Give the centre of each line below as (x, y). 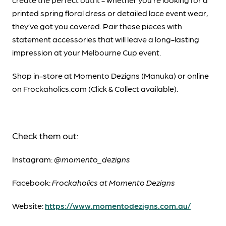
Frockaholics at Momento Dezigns (114, 183)
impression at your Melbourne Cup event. (87, 52)
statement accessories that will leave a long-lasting (106, 39)
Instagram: (33, 159)
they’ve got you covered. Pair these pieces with (97, 26)
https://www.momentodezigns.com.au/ (118, 206)
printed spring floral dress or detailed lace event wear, (110, 13)
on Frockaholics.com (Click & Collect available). (95, 89)
